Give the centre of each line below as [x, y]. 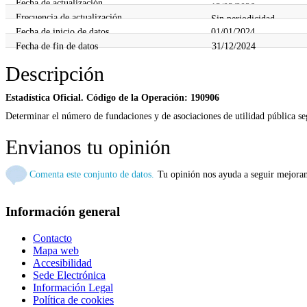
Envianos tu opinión [88, 147]
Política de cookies [73, 300]
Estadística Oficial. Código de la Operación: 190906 [112, 98]
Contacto [52, 238]
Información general [63, 212]
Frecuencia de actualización [69, 17]
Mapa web [56, 250]
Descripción [55, 74]
